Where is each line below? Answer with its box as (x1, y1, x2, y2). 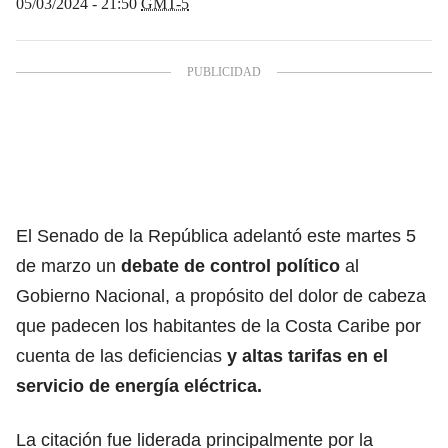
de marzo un (16, 255, 116, 276)
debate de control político (121, 255, 340, 276)
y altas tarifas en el (227, 345, 388, 366)
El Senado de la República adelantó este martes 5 (16, 225, 416, 246)
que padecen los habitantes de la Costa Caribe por (16, 315, 421, 336)
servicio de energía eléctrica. (16, 375, 262, 396)
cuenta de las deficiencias (16, 345, 227, 366)
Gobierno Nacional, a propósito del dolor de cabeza (16, 285, 426, 306)
